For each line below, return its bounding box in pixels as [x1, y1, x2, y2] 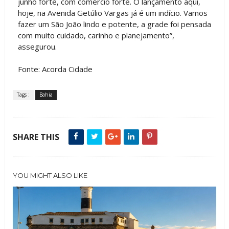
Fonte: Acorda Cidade [17, 63, 93, 74]
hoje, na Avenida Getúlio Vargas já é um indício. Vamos [17, 7, 208, 18]
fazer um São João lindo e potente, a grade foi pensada [17, 18, 211, 29]
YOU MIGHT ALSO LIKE [12, 171, 87, 179]
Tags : [16, 90, 30, 98]
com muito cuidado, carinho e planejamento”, [17, 30, 174, 40]
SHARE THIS [12, 131, 59, 143]
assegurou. [17, 41, 57, 52]
